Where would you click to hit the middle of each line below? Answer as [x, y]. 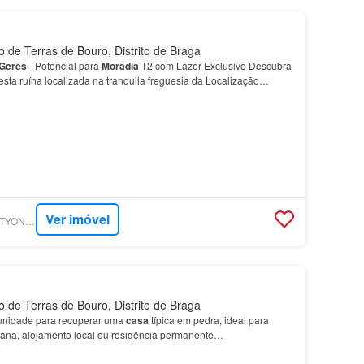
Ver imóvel [77, 219]
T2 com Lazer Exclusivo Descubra [215, 65]
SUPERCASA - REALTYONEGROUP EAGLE [30, 221]
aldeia [36, 94]
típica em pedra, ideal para [208, 319]
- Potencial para [64, 65]
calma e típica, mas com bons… [121, 93]
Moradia [120, 65]
